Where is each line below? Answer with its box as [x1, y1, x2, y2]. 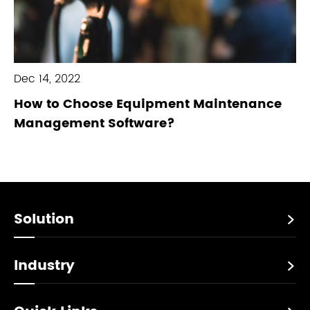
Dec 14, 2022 [14, 70, 80, 89]
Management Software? [14, 113, 175, 134]
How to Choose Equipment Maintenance [14, 94, 282, 115]
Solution [14, 208, 74, 232]
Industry [14, 255, 75, 278]
